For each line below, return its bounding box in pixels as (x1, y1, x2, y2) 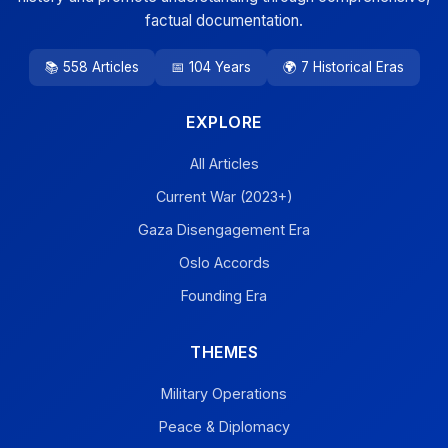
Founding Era (181, 287, 267, 304)
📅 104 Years (170, 59, 251, 75)
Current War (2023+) (155, 188, 293, 205)
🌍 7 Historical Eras (282, 59, 404, 75)
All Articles (189, 155, 259, 172)
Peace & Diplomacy (158, 418, 290, 435)
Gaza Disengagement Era (138, 221, 310, 238)
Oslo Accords (178, 254, 270, 271)
